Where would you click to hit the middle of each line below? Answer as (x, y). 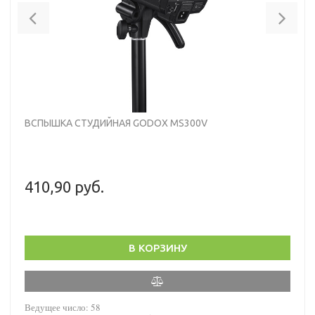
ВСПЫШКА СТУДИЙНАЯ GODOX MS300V (116, 123)
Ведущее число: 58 (63, 307)
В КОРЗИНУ (157, 247)
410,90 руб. (64, 186)
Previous (64, 11)
